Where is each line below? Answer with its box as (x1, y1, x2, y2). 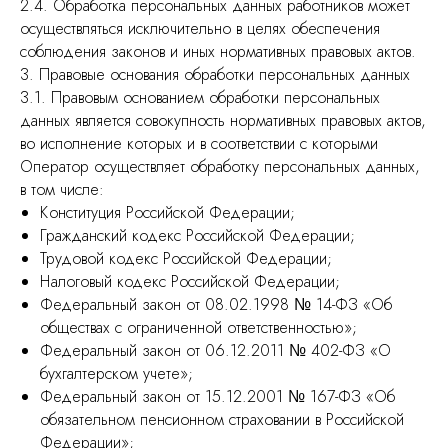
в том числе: (20, 178, 104, 201)
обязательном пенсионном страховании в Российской (40, 408, 404, 431)
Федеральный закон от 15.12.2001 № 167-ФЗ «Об (40, 385, 395, 408)
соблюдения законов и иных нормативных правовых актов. (20, 40, 416, 63)
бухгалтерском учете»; (40, 362, 193, 385)
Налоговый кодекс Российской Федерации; (40, 270, 340, 293)
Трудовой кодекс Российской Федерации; (40, 247, 332, 270)
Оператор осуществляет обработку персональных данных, (20, 155, 420, 178)
